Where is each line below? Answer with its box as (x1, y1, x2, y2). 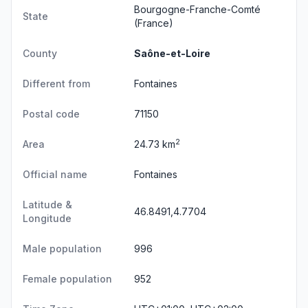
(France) (134, 17, 173, 29)
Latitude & (23, 199, 72, 210)
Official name (23, 168, 87, 180)
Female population (23, 273, 112, 285)
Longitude (23, 212, 71, 224)
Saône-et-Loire (134, 47, 210, 59)
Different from (23, 78, 90, 89)
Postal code (23, 108, 80, 120)
